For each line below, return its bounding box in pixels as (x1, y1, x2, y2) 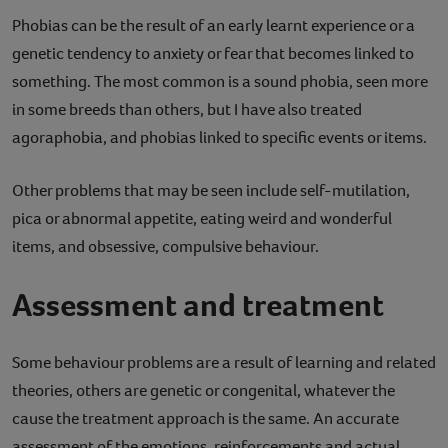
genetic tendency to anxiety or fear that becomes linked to (12, 41, 414, 65)
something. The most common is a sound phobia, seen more (12, 69, 428, 93)
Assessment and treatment (12, 283, 384, 326)
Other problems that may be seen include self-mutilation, (12, 178, 410, 202)
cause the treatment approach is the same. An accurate (12, 406, 399, 430)
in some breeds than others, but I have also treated (12, 97, 362, 121)
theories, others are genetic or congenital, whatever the (12, 378, 395, 402)
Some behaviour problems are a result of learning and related (12, 350, 436, 374)
